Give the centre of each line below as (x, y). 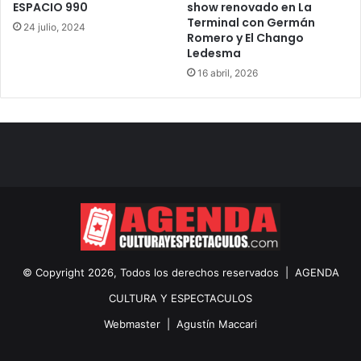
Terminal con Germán (251, 22)
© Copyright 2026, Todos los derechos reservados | (158, 272)
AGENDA (317, 272)
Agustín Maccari (217, 324)
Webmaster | (140, 324)
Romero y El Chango (245, 37)
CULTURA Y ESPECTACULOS (180, 298)
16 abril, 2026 (228, 73)
